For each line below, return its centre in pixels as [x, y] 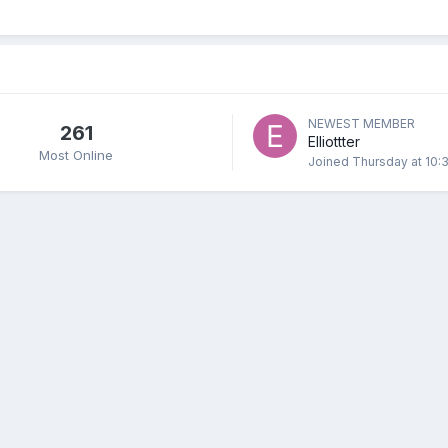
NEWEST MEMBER [361, 123]
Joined [330, 161]
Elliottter [334, 141]
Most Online [76, 154]
